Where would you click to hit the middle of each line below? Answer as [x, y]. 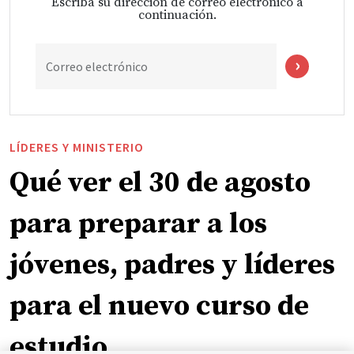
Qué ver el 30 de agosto [160, 183]
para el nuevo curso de [159, 306]
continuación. [177, 15]
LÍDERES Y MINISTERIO [77, 147]
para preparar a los [138, 224]
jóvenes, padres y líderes [172, 265]
